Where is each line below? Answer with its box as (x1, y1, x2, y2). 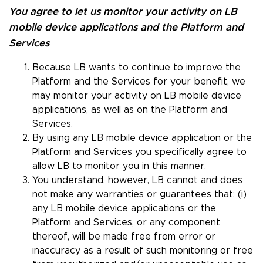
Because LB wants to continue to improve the (32, 63, 241, 73)
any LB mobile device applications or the (32, 204, 216, 214)
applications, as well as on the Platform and (32, 105, 227, 115)
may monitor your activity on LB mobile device (32, 91, 241, 101)
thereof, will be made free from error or (32, 232, 215, 242)
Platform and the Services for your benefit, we (32, 77, 245, 87)
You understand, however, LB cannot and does (32, 176, 242, 186)
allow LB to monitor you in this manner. (32, 161, 206, 171)
